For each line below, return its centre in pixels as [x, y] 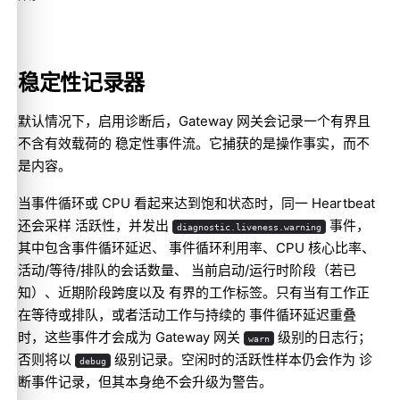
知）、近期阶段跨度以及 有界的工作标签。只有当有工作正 [194, 292]
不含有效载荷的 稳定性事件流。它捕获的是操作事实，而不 [194, 143]
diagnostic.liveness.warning [249, 226]
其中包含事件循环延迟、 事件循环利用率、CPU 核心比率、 [196, 247]
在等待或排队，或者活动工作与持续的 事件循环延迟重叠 [187, 314]
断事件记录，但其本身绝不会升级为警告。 [145, 381]
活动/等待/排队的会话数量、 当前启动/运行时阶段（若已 [187, 270]
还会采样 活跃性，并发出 [95, 225]
